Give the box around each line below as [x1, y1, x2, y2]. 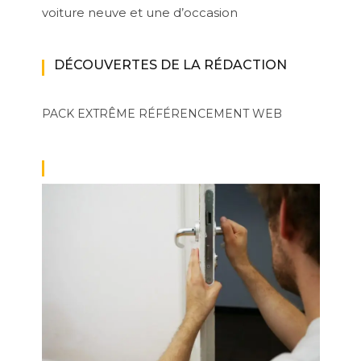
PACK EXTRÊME [41, 106, 135, 121]
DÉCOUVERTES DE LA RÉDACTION [53, 56, 287, 73]
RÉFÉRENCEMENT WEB [138, 106, 282, 121]
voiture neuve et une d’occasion [41, 4, 238, 20]
